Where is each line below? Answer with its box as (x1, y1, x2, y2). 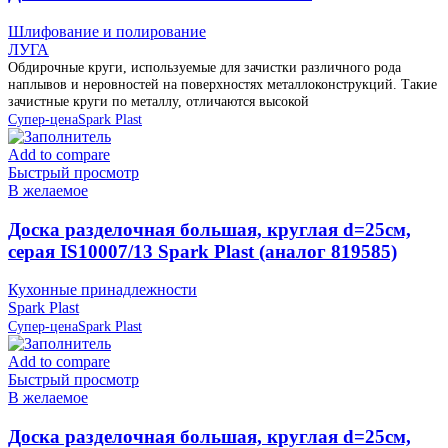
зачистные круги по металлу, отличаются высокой (8, 93, 309, 109)
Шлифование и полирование (8, 23, 206, 40)
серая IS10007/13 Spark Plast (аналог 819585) (8, 240, 397, 262)
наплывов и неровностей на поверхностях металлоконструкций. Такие (8, 76, 437, 92)
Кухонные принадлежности (8, 281, 197, 299)
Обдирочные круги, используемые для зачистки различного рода (8, 59, 401, 75)
